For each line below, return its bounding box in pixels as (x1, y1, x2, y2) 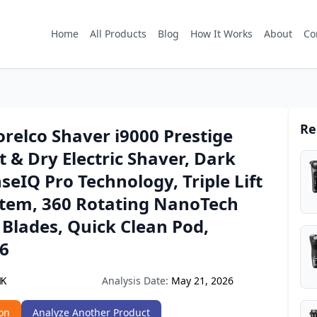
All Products (90, 27, 146, 40)
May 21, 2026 (171, 274, 234, 287)
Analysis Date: (102, 274, 168, 287)
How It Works (190, 27, 253, 40)
